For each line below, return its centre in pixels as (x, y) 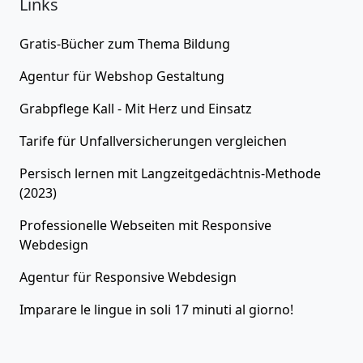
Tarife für (49, 141)
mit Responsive (223, 225)
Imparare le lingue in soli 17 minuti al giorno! (156, 309)
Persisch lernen (67, 173)
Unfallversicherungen (146, 141)
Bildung (207, 43)
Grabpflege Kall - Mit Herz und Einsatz (136, 108)
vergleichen (250, 141)
